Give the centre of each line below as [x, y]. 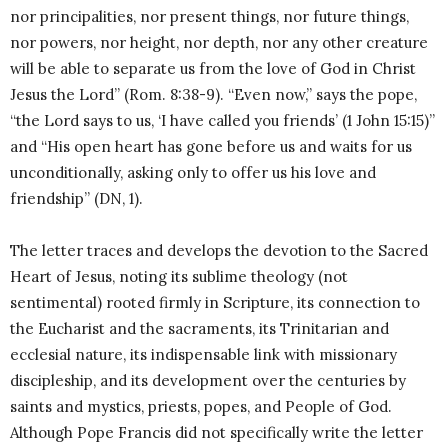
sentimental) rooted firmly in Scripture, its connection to [215, 303]
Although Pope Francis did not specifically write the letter [216, 433]
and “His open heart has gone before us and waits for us [211, 147]
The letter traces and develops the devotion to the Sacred [219, 251]
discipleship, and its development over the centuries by [208, 381]
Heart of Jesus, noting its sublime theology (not [179, 277]
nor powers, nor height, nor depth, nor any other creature [219, 43]
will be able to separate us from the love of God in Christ [213, 69]
